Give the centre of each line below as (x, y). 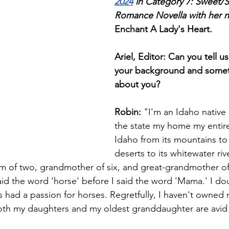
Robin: (128, 112)
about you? (137, 84)
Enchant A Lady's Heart (162, 29)
